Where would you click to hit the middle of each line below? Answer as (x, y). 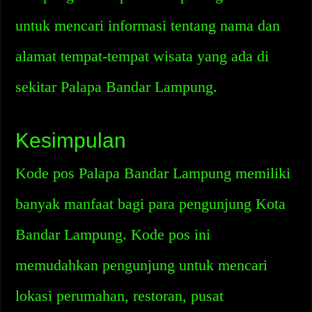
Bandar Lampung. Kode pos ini (113, 234)
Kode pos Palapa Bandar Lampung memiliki (153, 173)
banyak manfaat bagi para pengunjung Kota (151, 204)
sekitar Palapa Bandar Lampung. (117, 87)
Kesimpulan (71, 140)
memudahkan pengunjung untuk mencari (142, 265)
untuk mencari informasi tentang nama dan (148, 25)
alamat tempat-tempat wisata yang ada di (142, 56)
